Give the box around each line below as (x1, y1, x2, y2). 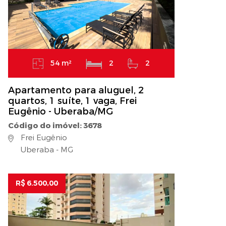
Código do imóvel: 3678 (8, 121, 101, 131)
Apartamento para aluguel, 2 (8, 84, 144, 97)
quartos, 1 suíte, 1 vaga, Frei (8, 95, 137, 107)
